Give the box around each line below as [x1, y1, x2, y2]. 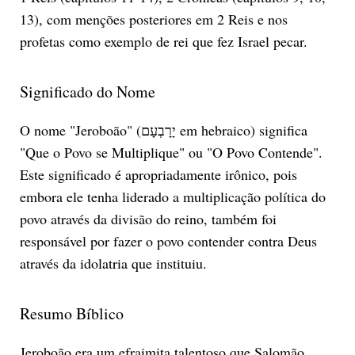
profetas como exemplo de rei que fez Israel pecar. [19, 31, 307, 51]
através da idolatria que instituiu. [19, 253, 207, 273]
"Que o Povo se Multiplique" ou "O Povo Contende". [19, 142, 323, 162]
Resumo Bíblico [19, 302, 124, 324]
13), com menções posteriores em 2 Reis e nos [19, 9, 288, 29]
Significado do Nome [19, 80, 155, 102]
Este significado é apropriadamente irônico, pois [19, 164, 297, 184]
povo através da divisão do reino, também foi [19, 208, 277, 228]
